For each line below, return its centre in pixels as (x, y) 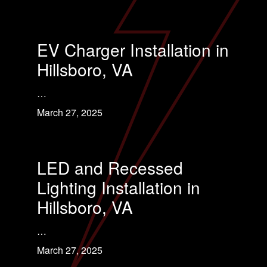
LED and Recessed (110, 167)
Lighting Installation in (119, 187)
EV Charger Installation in (133, 49)
